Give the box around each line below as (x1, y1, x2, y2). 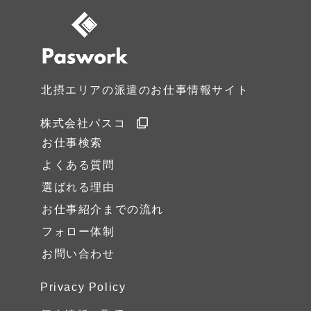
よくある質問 (42, 159, 115, 171)
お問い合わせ (42, 248, 115, 260)
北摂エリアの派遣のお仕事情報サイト (41, 84, 249, 96)
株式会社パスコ (40, 117, 126, 129)
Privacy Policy (40, 281, 126, 293)
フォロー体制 (42, 226, 115, 237)
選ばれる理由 (42, 181, 115, 193)
